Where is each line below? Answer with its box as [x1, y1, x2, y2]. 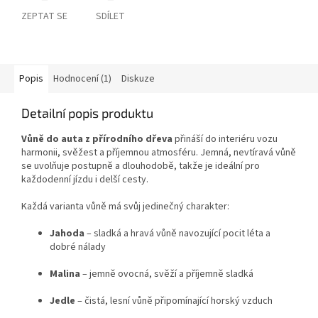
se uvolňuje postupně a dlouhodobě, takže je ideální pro [21, 159, 260, 174]
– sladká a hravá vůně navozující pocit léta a [84, 226, 270, 241]
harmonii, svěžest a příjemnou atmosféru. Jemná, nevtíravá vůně [21, 146, 296, 160]
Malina [50, 267, 80, 282]
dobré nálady [50, 240, 106, 255]
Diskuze [121, 72, 155, 87]
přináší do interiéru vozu [172, 132, 278, 147]
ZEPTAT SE [21, 9, 67, 24]
